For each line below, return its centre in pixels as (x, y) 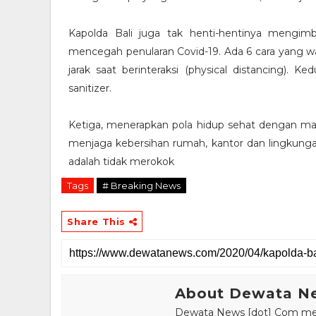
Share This (98, 221)
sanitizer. (90, 88)
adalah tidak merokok (121, 161)
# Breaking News (141, 185)
